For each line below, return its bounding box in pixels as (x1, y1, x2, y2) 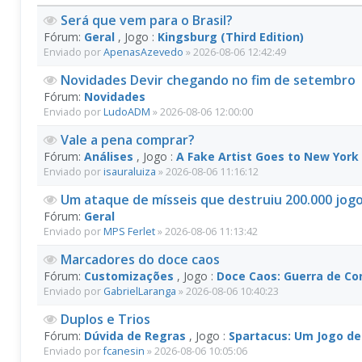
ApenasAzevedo (103, 45, 183, 59)
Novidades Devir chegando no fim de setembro (61, 71, 356, 89)
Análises (84, 149, 133, 164)
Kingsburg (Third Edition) (158, 29, 304, 44)
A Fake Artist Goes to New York (176, 149, 359, 164)
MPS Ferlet (103, 225, 155, 238)
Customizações (84, 268, 174, 284)
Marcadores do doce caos (61, 250, 220, 268)
